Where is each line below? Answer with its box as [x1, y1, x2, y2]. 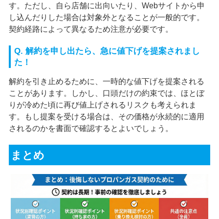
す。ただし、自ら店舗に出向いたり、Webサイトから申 [8, 1, 205, 10]
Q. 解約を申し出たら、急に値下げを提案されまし [14, 46, 200, 56]
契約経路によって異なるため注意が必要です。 [8, 24, 173, 33]
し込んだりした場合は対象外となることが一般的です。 [8, 13, 204, 22]
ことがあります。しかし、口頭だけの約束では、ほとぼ [8, 88, 204, 97]
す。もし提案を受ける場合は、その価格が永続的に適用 [8, 112, 204, 121]
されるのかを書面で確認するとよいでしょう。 [8, 124, 173, 132]
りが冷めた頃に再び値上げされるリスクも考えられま [8, 100, 197, 109]
